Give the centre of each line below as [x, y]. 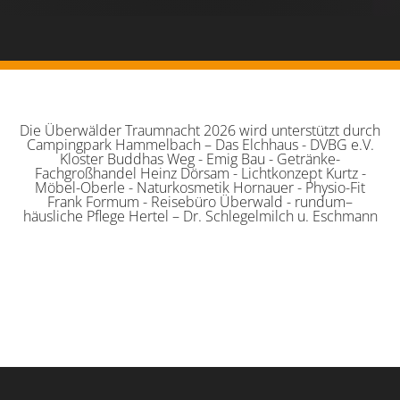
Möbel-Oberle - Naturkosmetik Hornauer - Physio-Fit [200, 187]
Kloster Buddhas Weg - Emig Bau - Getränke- [200, 158]
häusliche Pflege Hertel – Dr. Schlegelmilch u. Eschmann [200, 216]
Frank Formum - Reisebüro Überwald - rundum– [200, 201]
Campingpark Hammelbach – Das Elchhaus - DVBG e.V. [200, 144]
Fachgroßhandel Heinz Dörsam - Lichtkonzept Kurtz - [200, 173]
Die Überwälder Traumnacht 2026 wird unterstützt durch [200, 130]
